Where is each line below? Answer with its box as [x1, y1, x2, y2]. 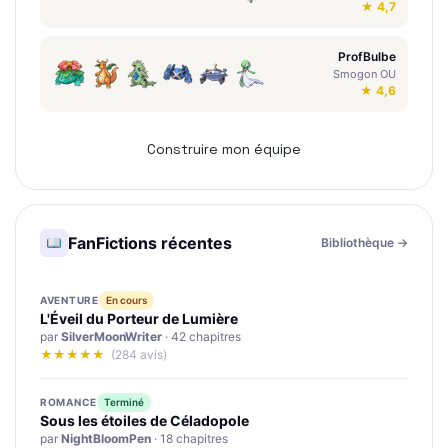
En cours [105, 293, 147, 306]
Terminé [103, 395, 144, 408]
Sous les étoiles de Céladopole [40, 411, 249, 429]
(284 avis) [111, 346, 167, 362]
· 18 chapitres [151, 430, 228, 446]
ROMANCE [40, 395, 97, 408]
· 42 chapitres [162, 328, 241, 344]
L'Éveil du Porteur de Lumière [40, 309, 238, 327]
